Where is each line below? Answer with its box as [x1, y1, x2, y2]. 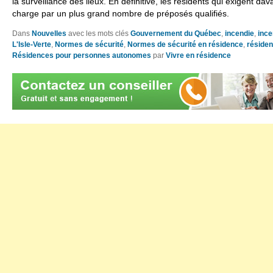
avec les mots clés [66, 29, 130, 38]
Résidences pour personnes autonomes [12, 51, 151, 60]
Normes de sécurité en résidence [127, 40, 243, 49]
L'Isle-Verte [12, 40, 51, 49]
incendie [225, 29, 254, 38]
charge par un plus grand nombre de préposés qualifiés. [12, 8, 229, 18]
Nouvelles [32, 29, 66, 38]
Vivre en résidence [166, 51, 231, 60]
